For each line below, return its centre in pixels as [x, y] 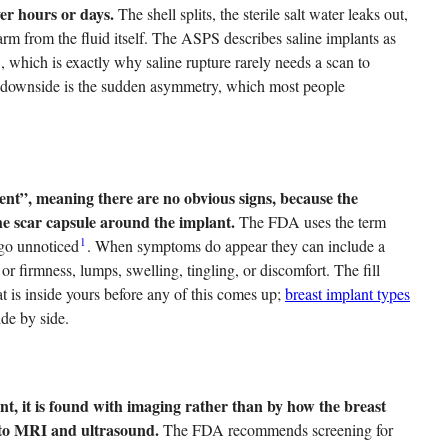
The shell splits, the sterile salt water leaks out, [261, 14]
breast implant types [347, 294]
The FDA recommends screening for [276, 430]
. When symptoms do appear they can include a [236, 246]
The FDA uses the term [310, 222]
